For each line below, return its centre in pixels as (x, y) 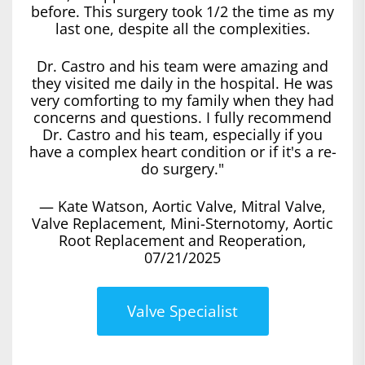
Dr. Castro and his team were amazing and (182, 66)
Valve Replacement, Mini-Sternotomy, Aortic (182, 223)
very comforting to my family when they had (182, 100)
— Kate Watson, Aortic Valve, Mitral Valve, (182, 206)
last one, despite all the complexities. (182, 28)
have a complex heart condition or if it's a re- (182, 151)
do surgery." (182, 168)
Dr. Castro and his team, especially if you (182, 134)
